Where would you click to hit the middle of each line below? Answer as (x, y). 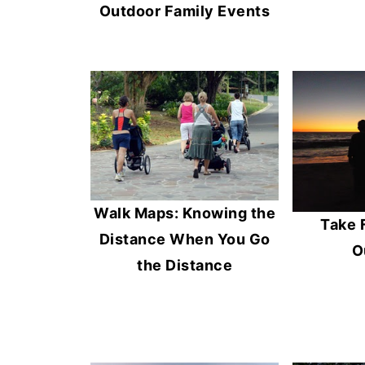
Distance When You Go (185, 239)
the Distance (185, 265)
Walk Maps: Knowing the (185, 213)
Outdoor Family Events (185, 11)
